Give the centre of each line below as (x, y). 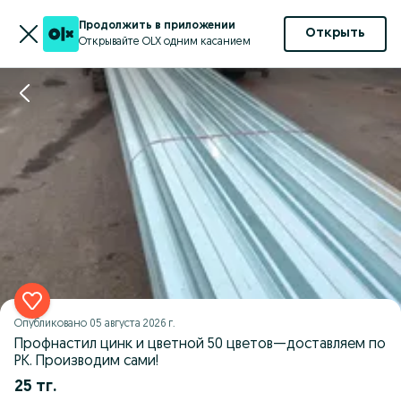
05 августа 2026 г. (132, 324)
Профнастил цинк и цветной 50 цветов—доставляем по (200, 345)
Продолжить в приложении (157, 26)
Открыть (335, 34)
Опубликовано (52, 324)
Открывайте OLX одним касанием (165, 42)
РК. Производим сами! (86, 362)
